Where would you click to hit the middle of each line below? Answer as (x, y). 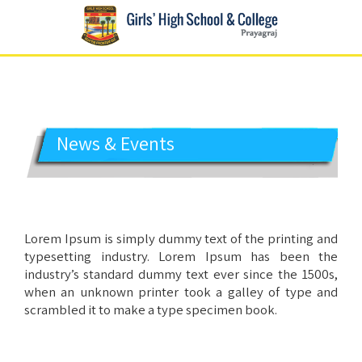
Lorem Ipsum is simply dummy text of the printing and (181, 238)
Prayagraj (46, 104)
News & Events (116, 143)
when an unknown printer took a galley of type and (181, 292)
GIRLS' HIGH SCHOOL (125, 82)
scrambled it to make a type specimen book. (151, 309)
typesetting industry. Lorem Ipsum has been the (181, 256)
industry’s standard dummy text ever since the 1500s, (181, 274)
